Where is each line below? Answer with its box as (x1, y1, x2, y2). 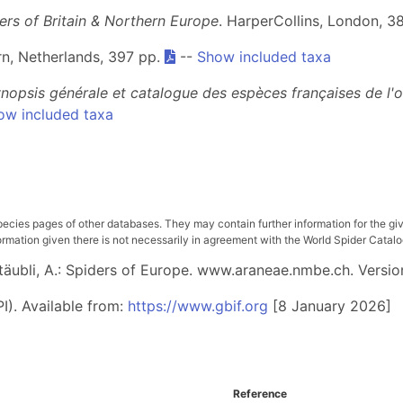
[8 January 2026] (268, 297, 391, 315)
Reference (233, 387, 287, 400)
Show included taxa (197, 48, 331, 66)
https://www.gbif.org (128, 297, 268, 315)
